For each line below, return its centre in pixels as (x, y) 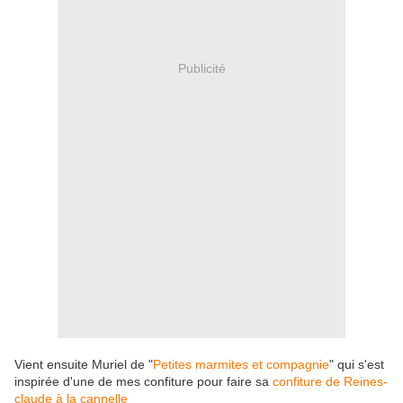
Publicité (201, 68)
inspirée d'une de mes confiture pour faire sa (143, 382)
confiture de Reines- (330, 382)
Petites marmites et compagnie (241, 365)
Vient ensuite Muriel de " (84, 365)
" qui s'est (357, 365)
